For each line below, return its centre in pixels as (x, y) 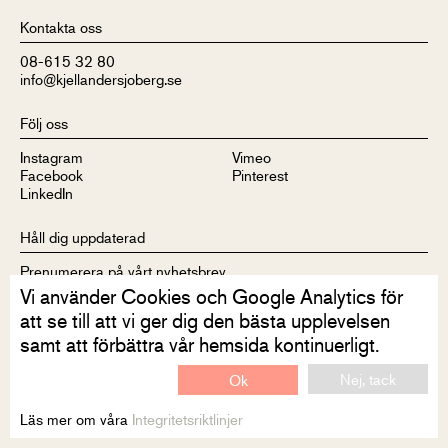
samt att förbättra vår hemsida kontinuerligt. (200, 344)
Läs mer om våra (76, 418)
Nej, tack (368, 378)
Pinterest (259, 174)
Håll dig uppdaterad (82, 236)
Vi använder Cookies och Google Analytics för (211, 296)
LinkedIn (46, 192)
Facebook (51, 174)
